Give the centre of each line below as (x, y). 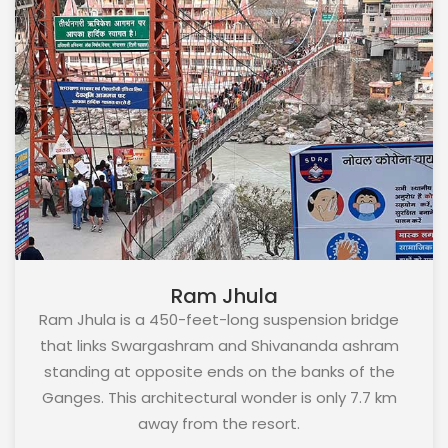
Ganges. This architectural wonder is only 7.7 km (219, 397)
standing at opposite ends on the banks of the (219, 371)
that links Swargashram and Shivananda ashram (219, 345)
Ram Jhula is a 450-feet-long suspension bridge (219, 319)
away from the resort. (219, 423)
